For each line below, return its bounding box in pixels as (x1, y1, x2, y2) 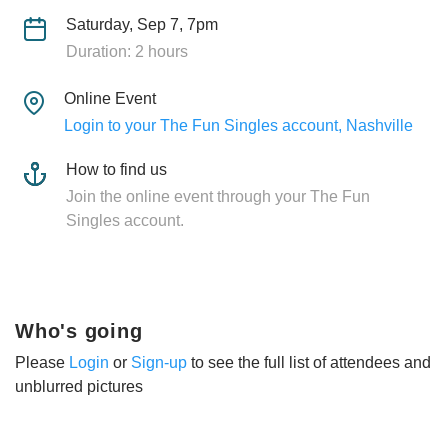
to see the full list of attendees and (187, 353, 431, 371)
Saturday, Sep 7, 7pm (65, 15, 218, 33)
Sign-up (131, 353, 187, 371)
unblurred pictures (15, 377, 143, 395)
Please (15, 353, 69, 371)
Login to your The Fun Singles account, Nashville (63, 116, 413, 134)
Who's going (15, 319, 143, 342)
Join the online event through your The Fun (66, 187, 370, 205)
